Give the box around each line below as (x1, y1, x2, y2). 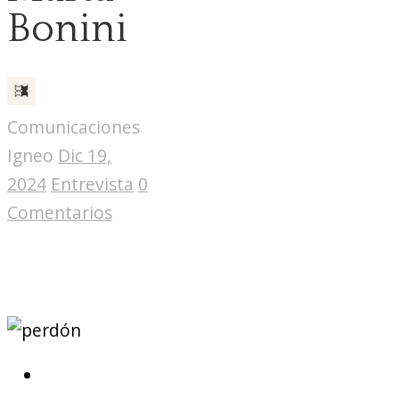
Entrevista (51, 171, 134, 196)
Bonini (7, 6, 127, 52)
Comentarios (7, 199, 112, 224)
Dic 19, (58, 142, 111, 167)
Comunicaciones (7, 114, 140, 139)
